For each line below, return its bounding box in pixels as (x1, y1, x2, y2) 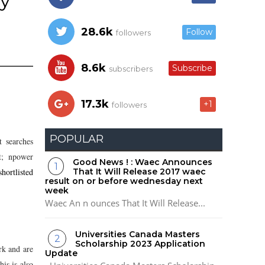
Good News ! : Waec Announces (73, 156, 213, 167)
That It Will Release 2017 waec (73, 166, 206, 177)
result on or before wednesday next (45, 175, 203, 186)
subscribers (107, 63, 153, 73)
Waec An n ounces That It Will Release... (45, 196, 205, 209)
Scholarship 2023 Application (75, 238, 206, 250)
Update (45, 248, 77, 259)
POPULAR (50, 132, 104, 146)
